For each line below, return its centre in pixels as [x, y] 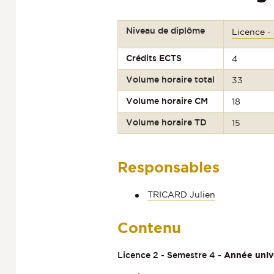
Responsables [168, 168]
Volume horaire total [171, 80]
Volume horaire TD [167, 123]
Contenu [149, 228]
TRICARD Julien [181, 195]
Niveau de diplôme [166, 31]
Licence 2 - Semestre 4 [166, 255]
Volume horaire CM [167, 101]
